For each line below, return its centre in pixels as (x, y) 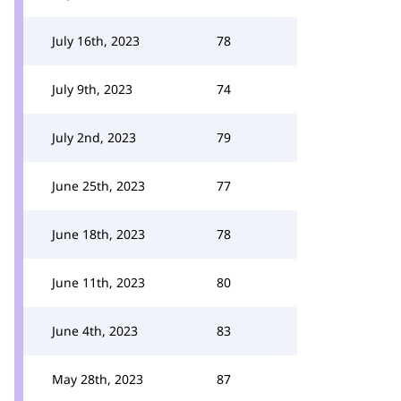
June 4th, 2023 (95, 331)
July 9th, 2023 (92, 89)
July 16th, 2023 (96, 41)
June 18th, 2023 (98, 234)
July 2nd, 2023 (94, 137)
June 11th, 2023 (98, 282)
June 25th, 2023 (98, 186)
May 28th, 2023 (98, 379)
